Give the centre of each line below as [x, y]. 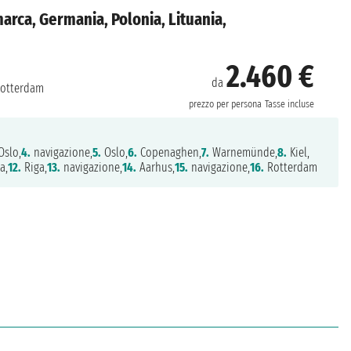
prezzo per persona [225, 104]
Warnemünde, [243, 152]
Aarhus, [155, 167]
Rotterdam [290, 167]
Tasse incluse [289, 104]
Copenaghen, [169, 152]
